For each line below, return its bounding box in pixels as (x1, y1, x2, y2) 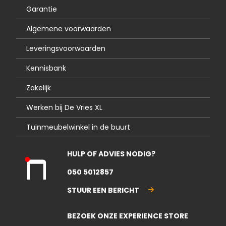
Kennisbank (26, 63, 67, 74)
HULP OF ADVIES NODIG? (67, 149, 156, 159)
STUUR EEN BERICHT (67, 185, 140, 196)
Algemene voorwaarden (26, 24, 111, 34)
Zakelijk (26, 83, 51, 93)
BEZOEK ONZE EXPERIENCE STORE (67, 211, 189, 221)
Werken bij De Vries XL (26, 102, 103, 113)
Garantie (26, 4, 58, 15)
